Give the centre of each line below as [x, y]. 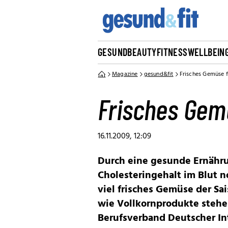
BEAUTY [142, 52]
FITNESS [172, 52]
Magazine [125, 74]
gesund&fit [159, 74]
